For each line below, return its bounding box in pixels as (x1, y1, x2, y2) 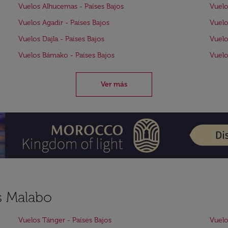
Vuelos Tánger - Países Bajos (18, 216, 111, 224)
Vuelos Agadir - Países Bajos (18, 18, 109, 27)
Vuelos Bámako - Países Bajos (18, 51, 115, 60)
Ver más (101, 80, 127, 89)
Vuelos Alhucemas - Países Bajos (18, 2, 124, 11)
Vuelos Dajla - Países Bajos (18, 35, 104, 43)
